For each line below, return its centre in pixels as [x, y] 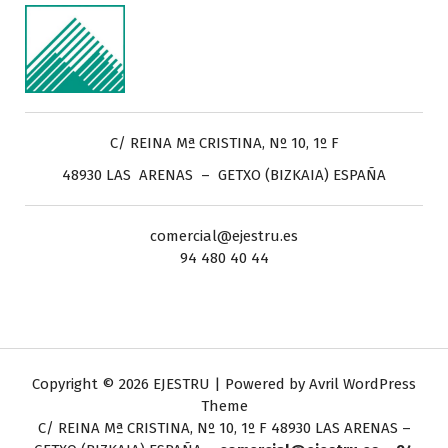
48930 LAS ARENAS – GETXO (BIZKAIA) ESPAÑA [224, 175]
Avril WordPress [362, 384]
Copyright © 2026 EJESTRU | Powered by [170, 384]
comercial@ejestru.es [224, 236]
